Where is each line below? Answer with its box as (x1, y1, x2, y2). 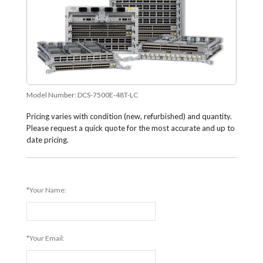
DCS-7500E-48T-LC (77, 90, 138, 100)
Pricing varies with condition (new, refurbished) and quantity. (26, 112, 232, 122)
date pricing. (26, 135, 69, 145)
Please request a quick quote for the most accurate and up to (26, 123, 235, 133)
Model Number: (26, 90, 77, 100)
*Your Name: (26, 186, 66, 195)
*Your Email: (26, 234, 65, 243)
